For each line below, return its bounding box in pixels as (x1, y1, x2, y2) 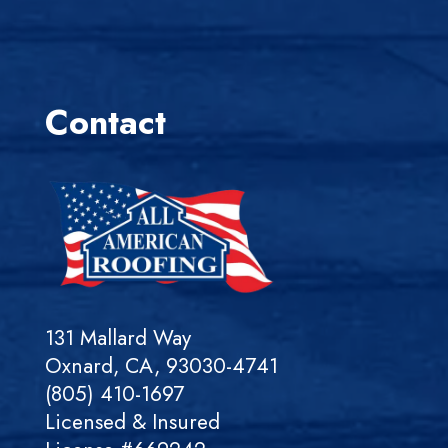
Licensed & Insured (44, 406, 220, 437)
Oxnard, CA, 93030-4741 (44, 350, 278, 381)
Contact (44, 98, 166, 147)
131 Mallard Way (44, 322, 191, 353)
